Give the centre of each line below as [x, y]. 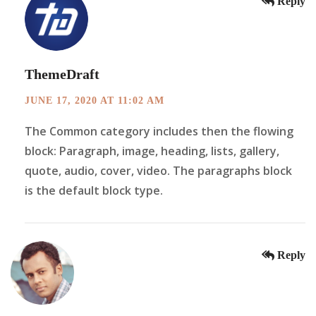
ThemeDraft [62, 74]
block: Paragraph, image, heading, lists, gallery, [152, 151]
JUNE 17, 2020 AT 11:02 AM [95, 101]
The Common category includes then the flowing [159, 132]
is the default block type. [94, 191]
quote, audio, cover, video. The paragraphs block [158, 171]
